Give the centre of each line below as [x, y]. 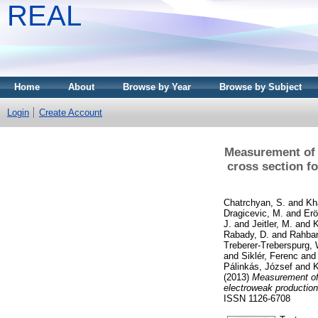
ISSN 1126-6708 [257, 298]
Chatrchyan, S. [254, 202]
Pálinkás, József [258, 266]
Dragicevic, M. [253, 213]
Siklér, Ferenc [270, 256]
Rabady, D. [246, 234]
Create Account [71, 113]
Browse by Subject [261, 87]
